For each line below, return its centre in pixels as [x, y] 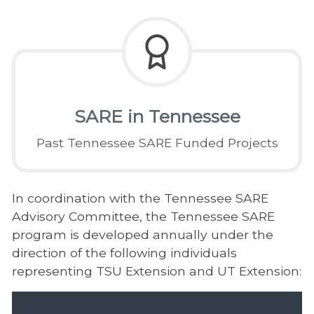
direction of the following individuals [124, 253]
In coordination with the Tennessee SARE [140, 198]
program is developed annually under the [142, 235]
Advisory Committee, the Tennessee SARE [143, 217]
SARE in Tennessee [157, 117]
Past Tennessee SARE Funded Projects [157, 143]
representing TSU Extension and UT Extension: [156, 271]
